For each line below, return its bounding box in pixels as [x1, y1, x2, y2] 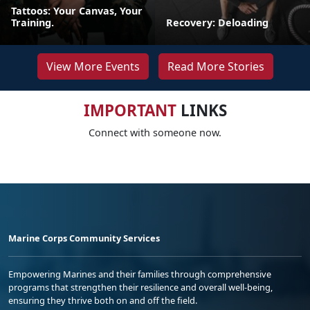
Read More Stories [167, 59, 264, 74]
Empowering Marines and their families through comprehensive [8, 268, 271, 280]
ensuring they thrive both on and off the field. [8, 294, 197, 307]
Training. [11, 16, 54, 29]
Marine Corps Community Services [8, 232, 160, 244]
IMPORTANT [83, 100, 176, 121]
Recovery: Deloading [166, 16, 268, 29]
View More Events [46, 59, 140, 74]
